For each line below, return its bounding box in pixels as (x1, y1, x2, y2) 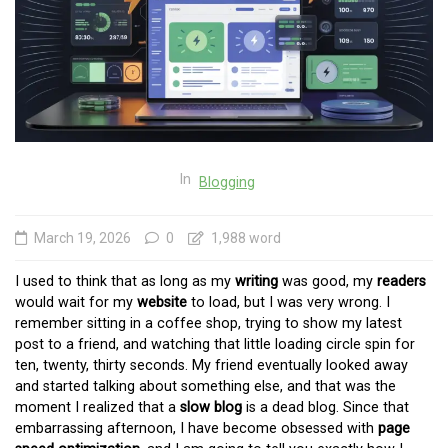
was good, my (278, 272, 377, 290)
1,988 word (208, 229, 281, 246)
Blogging (199, 173, 255, 191)
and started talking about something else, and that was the (15, 377, 396, 395)
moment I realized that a (15, 398, 180, 416)
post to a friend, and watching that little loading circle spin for (15, 335, 415, 353)
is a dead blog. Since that (242, 398, 409, 416)
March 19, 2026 (34, 229, 131, 246)
